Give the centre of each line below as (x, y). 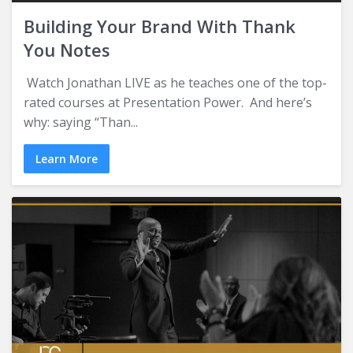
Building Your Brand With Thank (160, 26)
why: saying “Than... (81, 123)
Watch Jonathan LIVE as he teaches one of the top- (175, 83)
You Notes (67, 50)
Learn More (67, 159)
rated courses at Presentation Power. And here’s (168, 103)
